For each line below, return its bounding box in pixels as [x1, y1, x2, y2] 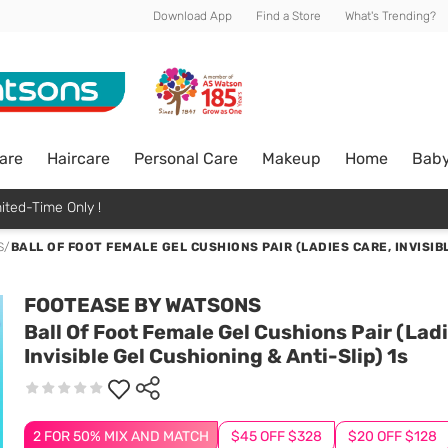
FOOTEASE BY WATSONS [24, 293, 261, 317]
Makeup [262, 148, 321, 168]
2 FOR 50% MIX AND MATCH [33, 428, 209, 445]
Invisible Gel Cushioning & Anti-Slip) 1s [24, 344, 408, 368]
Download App [153, 9, 232, 23]
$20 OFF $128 [348, 428, 437, 445]
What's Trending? [345, 9, 436, 23]
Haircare [47, 148, 110, 168]
